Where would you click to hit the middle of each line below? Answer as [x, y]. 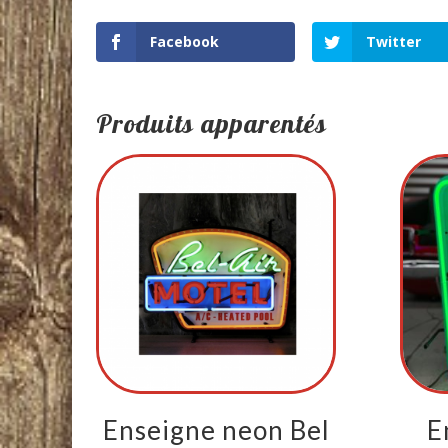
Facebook [184, 41]
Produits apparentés [211, 123]
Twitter [394, 41]
